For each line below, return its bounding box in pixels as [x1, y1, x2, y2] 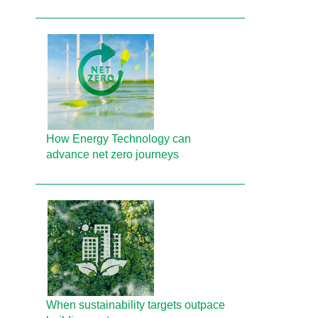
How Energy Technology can [46, 133, 192, 145]
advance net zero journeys [46, 148, 180, 160]
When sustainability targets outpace [46, 299, 226, 311]
